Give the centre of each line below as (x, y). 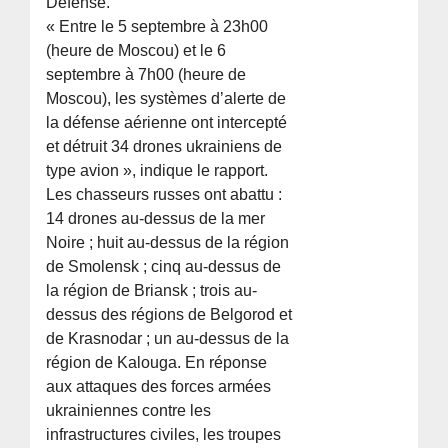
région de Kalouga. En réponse (157, 363)
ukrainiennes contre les (129, 411)
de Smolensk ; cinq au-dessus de (164, 267)
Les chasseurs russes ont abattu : (164, 195)
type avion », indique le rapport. (157, 171)
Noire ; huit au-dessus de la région (168, 243)
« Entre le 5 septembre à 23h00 (157, 27)
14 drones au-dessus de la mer (156, 219)
